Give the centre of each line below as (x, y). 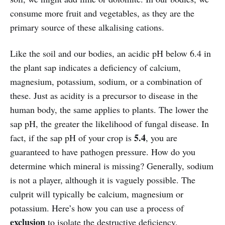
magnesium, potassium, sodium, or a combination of (106, 82)
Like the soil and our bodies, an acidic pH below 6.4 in (110, 53)
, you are (161, 138)
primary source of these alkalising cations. (87, 27)
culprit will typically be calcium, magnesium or (97, 194)
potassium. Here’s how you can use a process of (97, 208)
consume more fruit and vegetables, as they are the (102, 13)
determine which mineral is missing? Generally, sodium (112, 166)
